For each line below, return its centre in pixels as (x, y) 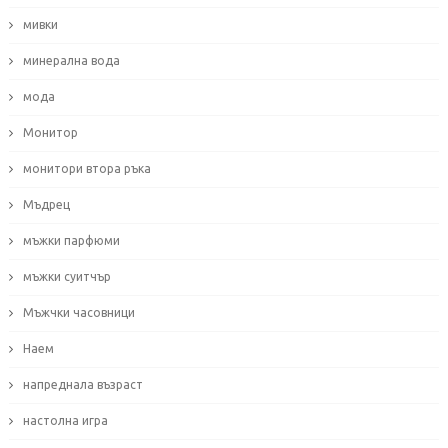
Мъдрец (46, 205)
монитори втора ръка (86, 169)
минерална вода (71, 61)
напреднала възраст (82, 385)
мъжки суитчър (66, 277)
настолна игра (65, 421)
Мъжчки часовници (78, 313)
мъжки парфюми (71, 241)
